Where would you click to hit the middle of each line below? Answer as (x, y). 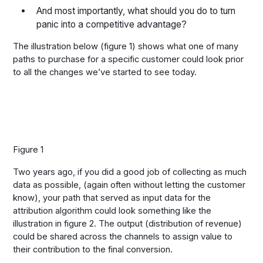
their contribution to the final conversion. (93, 249)
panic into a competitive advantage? (111, 24)
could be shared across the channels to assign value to (123, 236)
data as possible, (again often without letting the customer (129, 185)
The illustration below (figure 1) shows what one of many (126, 47)
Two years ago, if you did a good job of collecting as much (130, 172)
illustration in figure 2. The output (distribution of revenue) (128, 223)
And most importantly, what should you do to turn (136, 11)
